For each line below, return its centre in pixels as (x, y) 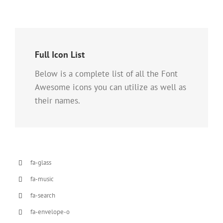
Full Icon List (60, 55)
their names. (57, 101)
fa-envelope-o (50, 212)
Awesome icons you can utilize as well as (111, 87)
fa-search (43, 195)
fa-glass (41, 163)
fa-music (42, 179)
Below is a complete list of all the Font (106, 74)
